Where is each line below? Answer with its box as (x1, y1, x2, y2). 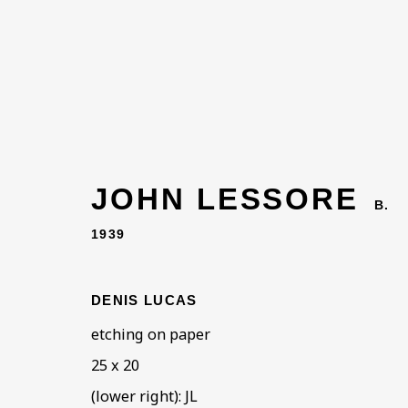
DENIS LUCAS (91, 293, 198, 308)
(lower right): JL (91, 386, 198, 406)
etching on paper (91, 324, 210, 344)
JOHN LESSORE (91, 182, 360, 216)
